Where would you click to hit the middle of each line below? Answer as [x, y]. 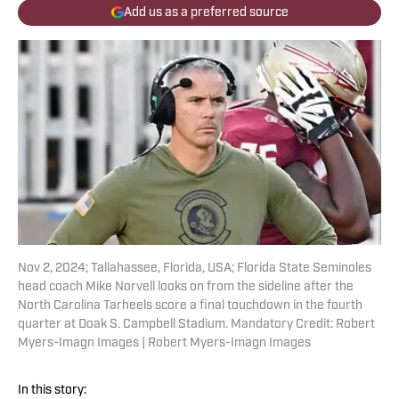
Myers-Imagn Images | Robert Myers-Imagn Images [164, 344]
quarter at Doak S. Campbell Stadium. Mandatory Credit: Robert [196, 325]
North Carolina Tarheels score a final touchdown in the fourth [190, 306]
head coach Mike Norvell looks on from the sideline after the [186, 288]
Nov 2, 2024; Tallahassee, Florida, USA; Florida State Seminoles [195, 269]
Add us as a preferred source [206, 12]
